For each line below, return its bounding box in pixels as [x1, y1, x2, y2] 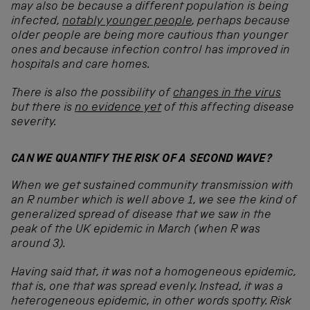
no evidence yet [75, 102, 161, 114]
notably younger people [62, 15, 192, 28]
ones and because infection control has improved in [11, 44, 290, 57]
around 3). [11, 238, 66, 250]
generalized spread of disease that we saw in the [11, 209, 271, 221]
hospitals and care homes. [11, 59, 150, 71]
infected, [11, 15, 62, 28]
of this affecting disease [161, 102, 294, 114]
